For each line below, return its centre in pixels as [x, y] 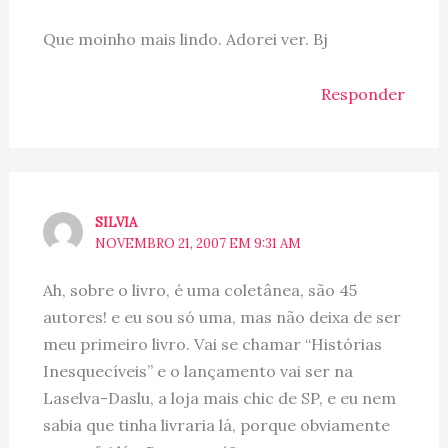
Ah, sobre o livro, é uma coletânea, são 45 [199, 290]
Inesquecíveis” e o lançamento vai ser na [197, 371]
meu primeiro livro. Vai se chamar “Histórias [212, 344]
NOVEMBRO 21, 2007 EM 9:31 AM [198, 243]
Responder [363, 93]
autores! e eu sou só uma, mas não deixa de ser [221, 317]
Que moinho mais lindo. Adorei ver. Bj [185, 38]
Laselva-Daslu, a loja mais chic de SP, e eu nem [219, 398]
